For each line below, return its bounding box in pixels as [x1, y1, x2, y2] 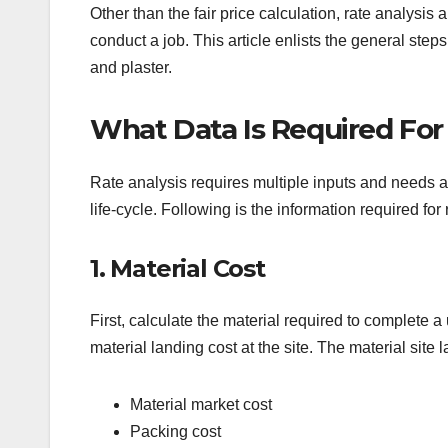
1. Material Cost [90, 254, 265, 284]
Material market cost [130, 395, 272, 413]
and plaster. [90, 58, 172, 76]
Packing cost [130, 422, 221, 440]
